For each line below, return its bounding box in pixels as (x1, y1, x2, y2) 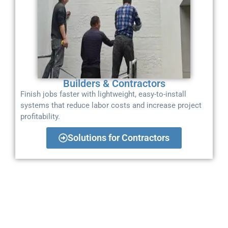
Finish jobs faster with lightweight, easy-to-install (20, 89, 186, 99)
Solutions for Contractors (68, 132, 169, 143)
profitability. (20, 111, 60, 121)
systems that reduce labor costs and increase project (20, 100, 202, 110)
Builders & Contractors (63, 77, 165, 90)
